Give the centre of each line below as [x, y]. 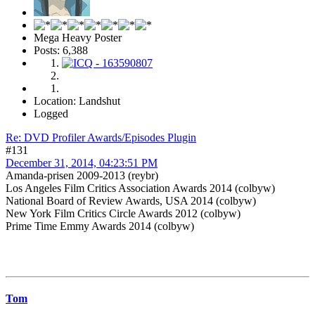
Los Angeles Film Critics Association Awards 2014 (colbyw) [140, 188]
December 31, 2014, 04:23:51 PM [82, 163]
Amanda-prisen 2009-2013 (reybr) [82, 176]
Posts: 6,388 [61, 51]
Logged [51, 114]
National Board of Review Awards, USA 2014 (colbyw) [131, 201]
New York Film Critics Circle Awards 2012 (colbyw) [123, 214]
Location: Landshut [77, 101]
